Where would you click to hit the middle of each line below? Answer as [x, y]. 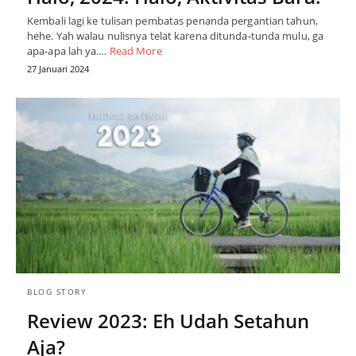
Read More [135, 50]
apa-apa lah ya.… [68, 50]
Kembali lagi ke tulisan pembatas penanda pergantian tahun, [172, 20]
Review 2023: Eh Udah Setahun [168, 321]
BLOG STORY [57, 292]
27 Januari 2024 [58, 68]
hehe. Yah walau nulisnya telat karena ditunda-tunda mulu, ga [176, 35]
